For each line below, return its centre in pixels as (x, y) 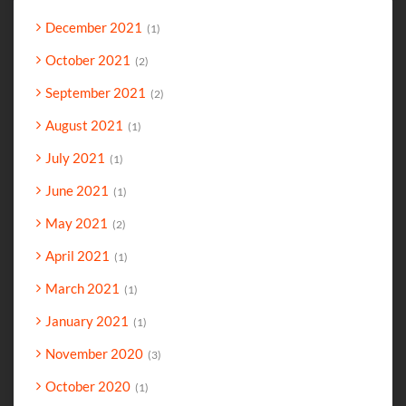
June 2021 (77, 190)
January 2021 (87, 320)
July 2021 (75, 157)
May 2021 (77, 222)
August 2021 (84, 125)
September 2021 (96, 92)
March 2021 (82, 288)
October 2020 (88, 386)
